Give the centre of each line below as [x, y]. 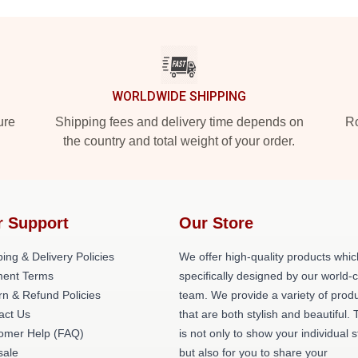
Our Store [216, 223]
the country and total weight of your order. [179, 141]
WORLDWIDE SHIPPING [179, 96]
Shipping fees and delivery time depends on [179, 122]
